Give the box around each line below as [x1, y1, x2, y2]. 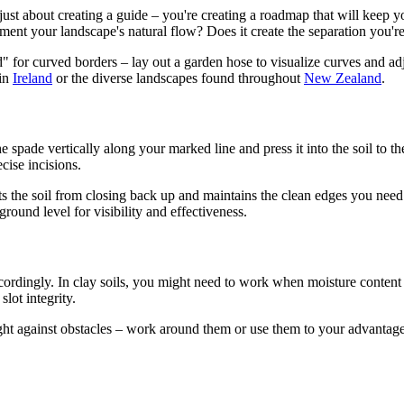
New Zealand [304, 70, 381, 87]
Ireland [13, 70, 52, 87]
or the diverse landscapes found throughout [52, 70, 304, 87]
